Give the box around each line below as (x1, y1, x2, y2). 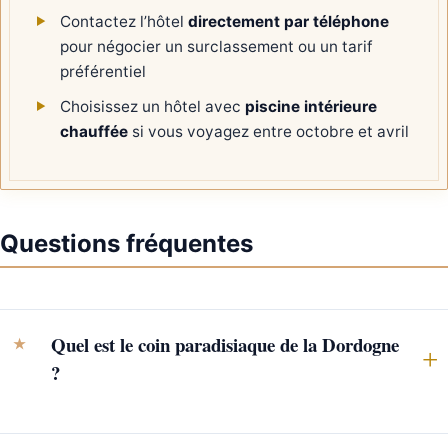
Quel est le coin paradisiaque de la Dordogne (51, 331, 400, 359)
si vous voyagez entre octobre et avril (128, 121, 410, 141)
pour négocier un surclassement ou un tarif (60, 36, 374, 56)
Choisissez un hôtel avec (60, 96, 246, 116)
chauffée (60, 121, 129, 141)
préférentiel (60, 61, 147, 81)
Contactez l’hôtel (60, 11, 189, 31)
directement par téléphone (188, 11, 390, 31)
